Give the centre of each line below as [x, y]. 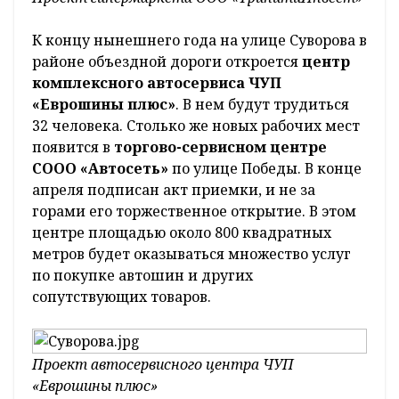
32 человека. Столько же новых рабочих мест [196, 126]
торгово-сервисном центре [219, 147]
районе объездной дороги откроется [167, 62]
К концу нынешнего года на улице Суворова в [199, 41]
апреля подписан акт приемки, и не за [174, 190]
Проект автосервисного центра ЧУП [163, 365]
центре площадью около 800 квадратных [182, 233]
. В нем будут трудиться [262, 105]
